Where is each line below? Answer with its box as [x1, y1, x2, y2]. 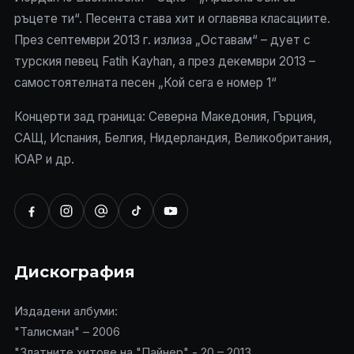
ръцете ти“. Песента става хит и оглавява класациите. [13, 10, 330, 26]
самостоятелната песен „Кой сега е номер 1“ [13, 74, 277, 90]
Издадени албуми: [13, 303, 118, 318]
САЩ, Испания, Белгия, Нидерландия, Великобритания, [13, 130, 332, 145]
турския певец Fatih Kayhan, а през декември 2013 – [13, 53, 315, 69]
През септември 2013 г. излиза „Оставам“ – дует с [13, 32, 311, 47]
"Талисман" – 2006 [13, 323, 120, 339]
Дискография [13, 262, 136, 281]
